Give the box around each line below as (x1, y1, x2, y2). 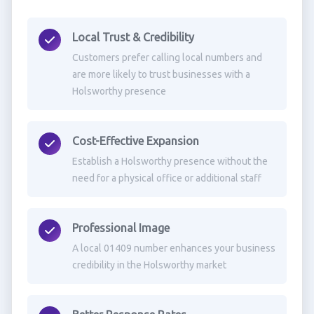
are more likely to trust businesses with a (71, 69, 250, 80)
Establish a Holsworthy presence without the (71, 156, 268, 167)
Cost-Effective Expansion (71, 135, 199, 147)
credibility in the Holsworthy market (71, 259, 226, 271)
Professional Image (71, 221, 170, 234)
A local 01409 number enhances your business (71, 243, 275, 254)
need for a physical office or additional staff (71, 172, 261, 184)
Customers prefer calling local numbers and (71, 52, 262, 63)
